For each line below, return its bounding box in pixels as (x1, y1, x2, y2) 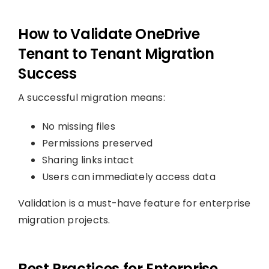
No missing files (41, 119, 115, 133)
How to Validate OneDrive (17, 23, 200, 44)
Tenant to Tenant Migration (17, 43, 214, 64)
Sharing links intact (41, 153, 134, 167)
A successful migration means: (17, 90, 165, 104)
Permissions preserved (41, 136, 153, 150)
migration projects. (17, 213, 110, 227)
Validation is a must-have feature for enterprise (17, 196, 251, 210)
